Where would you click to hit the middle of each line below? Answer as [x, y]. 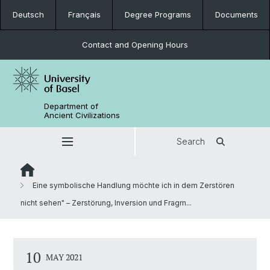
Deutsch [28, 14]
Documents [236, 14]
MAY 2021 [64, 257]
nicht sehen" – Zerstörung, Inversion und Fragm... [106, 203]
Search [191, 141]
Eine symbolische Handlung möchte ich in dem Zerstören [133, 185]
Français [84, 14]
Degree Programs [158, 14]
